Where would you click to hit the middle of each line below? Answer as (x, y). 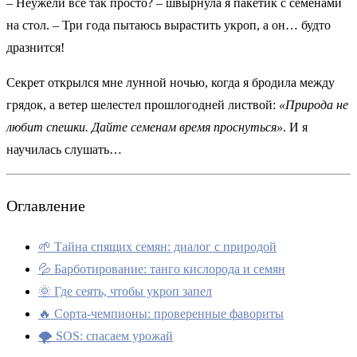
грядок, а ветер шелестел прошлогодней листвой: (143, 104)
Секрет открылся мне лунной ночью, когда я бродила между (171, 82)
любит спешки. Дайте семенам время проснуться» (145, 127)
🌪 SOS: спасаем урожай (106, 335)
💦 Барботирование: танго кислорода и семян (162, 269)
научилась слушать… (64, 149)
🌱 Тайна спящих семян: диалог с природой (157, 246)
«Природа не (314, 104)
